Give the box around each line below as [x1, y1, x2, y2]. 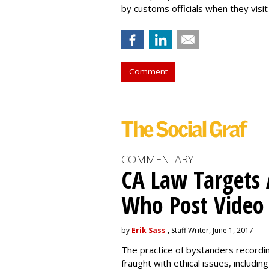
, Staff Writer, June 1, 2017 [166, 225, 253, 235]
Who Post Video [121, 189, 264, 220]
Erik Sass [131, 225, 166, 235]
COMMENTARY [121, 152, 193, 166]
